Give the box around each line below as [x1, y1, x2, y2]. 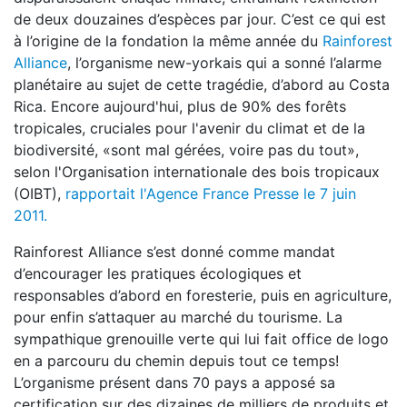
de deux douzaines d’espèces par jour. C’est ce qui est [14, 10, 386, 28]
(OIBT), [14, 184, 65, 203]
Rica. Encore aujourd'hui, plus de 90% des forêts [14, 97, 346, 115]
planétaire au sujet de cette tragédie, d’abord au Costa [14, 75, 390, 94]
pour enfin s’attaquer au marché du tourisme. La [14, 308, 342, 326]
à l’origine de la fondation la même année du [14, 32, 323, 50]
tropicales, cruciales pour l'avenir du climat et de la [14, 119, 365, 137]
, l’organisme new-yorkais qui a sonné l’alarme [67, 54, 382, 72]
